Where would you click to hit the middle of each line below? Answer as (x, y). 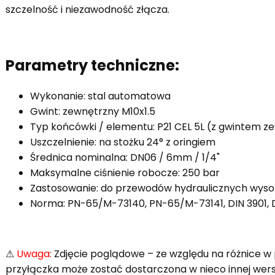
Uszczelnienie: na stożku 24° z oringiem (123, 142)
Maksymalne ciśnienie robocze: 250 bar (125, 172)
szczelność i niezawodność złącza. (87, 9)
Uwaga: (34, 254)
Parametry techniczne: (92, 65)
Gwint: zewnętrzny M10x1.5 (93, 111)
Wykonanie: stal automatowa (100, 96)
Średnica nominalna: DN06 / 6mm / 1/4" (125, 157)
